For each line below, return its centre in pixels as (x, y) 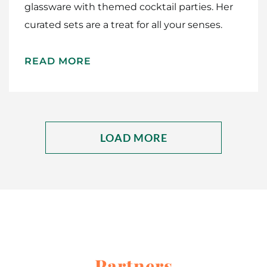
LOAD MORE (133, 137)
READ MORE (58, 61)
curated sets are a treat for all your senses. (123, 24)
